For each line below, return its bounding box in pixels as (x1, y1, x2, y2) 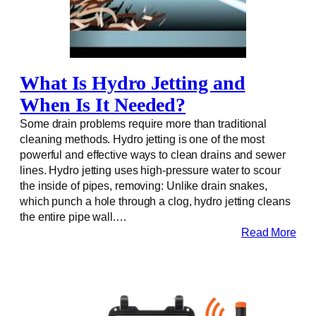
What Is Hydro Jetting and (20, 71, 245, 94)
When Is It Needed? (20, 92, 186, 116)
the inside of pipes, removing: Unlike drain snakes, (20, 178, 267, 192)
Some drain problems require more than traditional (20, 116, 267, 130)
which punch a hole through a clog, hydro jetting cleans (20, 194, 291, 207)
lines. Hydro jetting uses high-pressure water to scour (20, 163, 281, 176)
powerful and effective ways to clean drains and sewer (20, 147, 286, 161)
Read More (241, 225, 296, 238)
